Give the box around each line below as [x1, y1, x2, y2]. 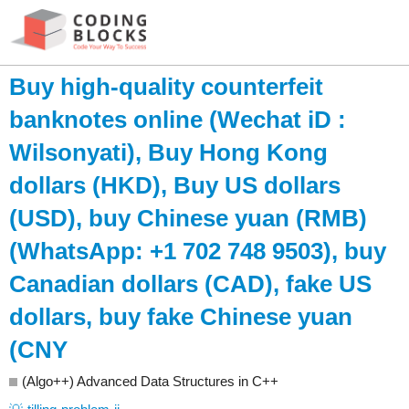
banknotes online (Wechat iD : [9, 106, 346, 134]
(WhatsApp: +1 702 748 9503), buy [9, 237, 386, 266]
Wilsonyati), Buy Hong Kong [9, 139, 328, 167]
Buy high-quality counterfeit [9, 73, 323, 101]
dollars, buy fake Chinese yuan [9, 303, 352, 331]
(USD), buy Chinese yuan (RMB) [9, 204, 367, 233]
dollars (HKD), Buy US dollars [9, 172, 341, 200]
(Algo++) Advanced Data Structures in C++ [22, 373, 278, 390]
